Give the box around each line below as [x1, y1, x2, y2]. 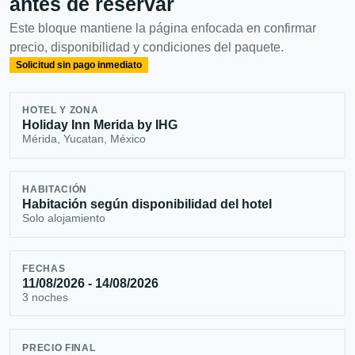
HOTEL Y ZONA [22, 105, 99, 116]
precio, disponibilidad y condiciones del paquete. [10, 40, 284, 54]
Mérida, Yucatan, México [22, 132, 147, 146]
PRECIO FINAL [22, 342, 96, 353]
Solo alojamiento [22, 212, 106, 225]
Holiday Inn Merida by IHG [22, 118, 178, 132]
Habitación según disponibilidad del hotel [22, 197, 273, 212]
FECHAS [22, 263, 66, 273]
